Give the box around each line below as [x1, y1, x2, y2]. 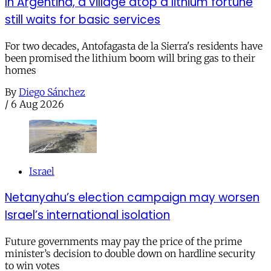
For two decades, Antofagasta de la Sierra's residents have [5, 40, 263, 53]
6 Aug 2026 [11, 98, 64, 111]
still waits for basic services [5, 11, 160, 28]
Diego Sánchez [19, 86, 85, 99]
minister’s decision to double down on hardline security [5, 247, 255, 260]
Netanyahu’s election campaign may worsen [5, 189, 260, 206]
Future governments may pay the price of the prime [5, 235, 242, 247]
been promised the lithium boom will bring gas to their [5, 52, 255, 65]
